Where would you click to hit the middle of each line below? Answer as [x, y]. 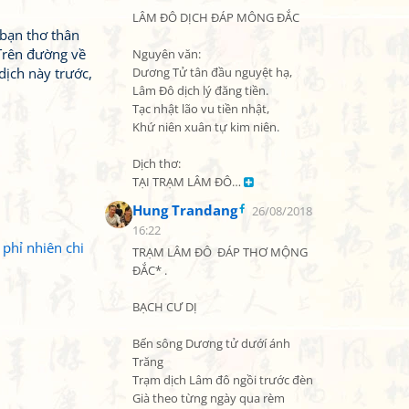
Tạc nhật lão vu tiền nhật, [201, 109]
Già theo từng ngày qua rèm [209, 399]
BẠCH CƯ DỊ [165, 307]
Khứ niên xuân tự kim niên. [206, 127]
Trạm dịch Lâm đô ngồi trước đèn [223, 380]
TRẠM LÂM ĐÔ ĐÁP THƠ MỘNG [220, 252]
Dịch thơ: [157, 164]
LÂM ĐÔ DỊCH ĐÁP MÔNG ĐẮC [216, 18]
